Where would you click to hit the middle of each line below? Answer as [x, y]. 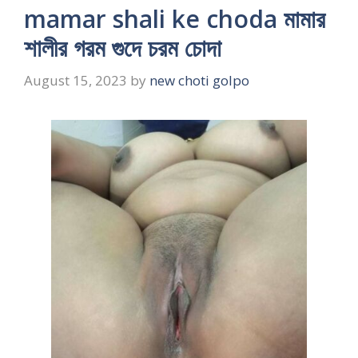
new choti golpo [199, 81]
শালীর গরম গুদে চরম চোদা [123, 47]
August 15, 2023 [76, 81]
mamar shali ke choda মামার [175, 18]
